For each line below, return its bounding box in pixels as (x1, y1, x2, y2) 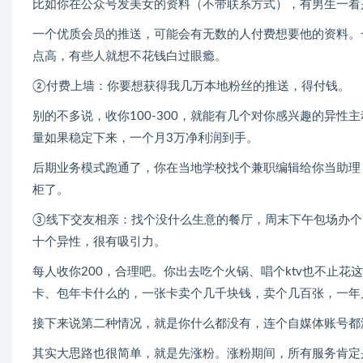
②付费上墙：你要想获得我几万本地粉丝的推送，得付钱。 (32, 80, 350, 93)
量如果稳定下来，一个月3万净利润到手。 (32, 132, 258, 145)
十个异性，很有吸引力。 (32, 236, 166, 249)
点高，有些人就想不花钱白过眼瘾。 (32, 50, 227, 63)
